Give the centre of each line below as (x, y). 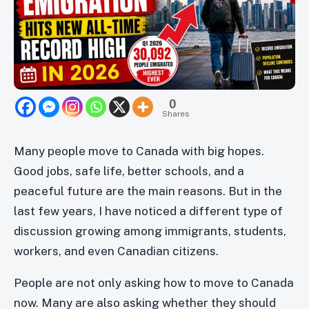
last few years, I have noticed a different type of (148, 211)
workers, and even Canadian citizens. (116, 251)
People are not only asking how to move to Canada (154, 283)
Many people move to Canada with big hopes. (139, 151)
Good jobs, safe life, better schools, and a (129, 171)
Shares (176, 114)
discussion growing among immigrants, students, (150, 231)
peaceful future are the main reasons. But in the (148, 191)
